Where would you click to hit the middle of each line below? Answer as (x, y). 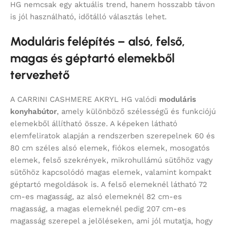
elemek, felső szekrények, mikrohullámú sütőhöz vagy (111, 160)
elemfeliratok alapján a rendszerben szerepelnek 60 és (112, 136)
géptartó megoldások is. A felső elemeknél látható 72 (109, 185)
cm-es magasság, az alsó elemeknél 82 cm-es (96, 197)
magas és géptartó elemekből (92, 58)
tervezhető (40, 75)
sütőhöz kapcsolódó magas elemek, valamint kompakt (111, 173)
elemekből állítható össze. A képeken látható (94, 124)
